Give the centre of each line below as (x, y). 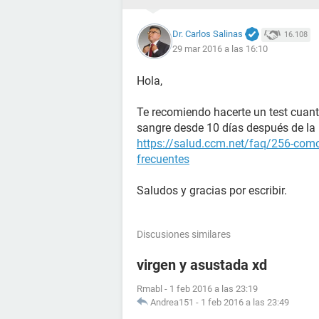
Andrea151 (172, 302)
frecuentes (163, 159)
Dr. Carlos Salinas (208, 33)
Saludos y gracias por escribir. (212, 190)
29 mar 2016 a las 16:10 (220, 49)
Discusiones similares (184, 234)
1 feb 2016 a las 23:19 (214, 289)
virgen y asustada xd (202, 265)
